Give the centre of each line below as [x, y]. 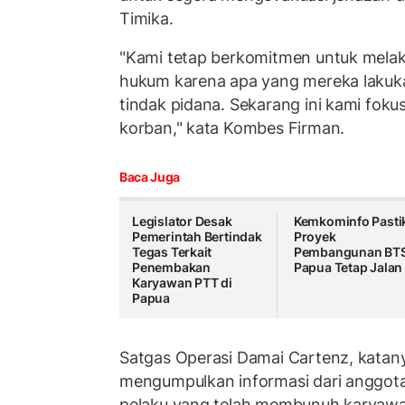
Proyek [315, 236]
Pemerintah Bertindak [197, 236]
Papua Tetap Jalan [348, 267]
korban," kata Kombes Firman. [232, 128]
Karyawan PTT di [182, 282]
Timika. [146, 18]
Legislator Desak [182, 221]
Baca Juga [150, 176]
